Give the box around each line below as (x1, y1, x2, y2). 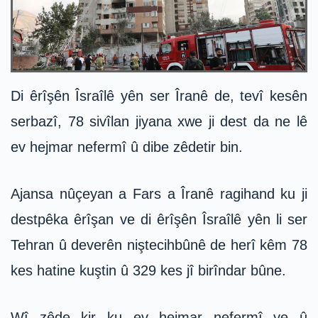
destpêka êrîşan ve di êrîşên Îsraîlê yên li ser (11, 212, 307, 228)
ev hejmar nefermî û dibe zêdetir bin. (11, 139, 243, 155)
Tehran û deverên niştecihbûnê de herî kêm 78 (11, 237, 307, 253)
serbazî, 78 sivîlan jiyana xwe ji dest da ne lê (11, 114, 307, 130)
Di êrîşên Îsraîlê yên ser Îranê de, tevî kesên (11, 88, 307, 104)
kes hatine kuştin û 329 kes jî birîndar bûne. (11, 263, 286, 279)
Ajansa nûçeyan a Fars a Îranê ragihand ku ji (11, 186, 307, 202)
